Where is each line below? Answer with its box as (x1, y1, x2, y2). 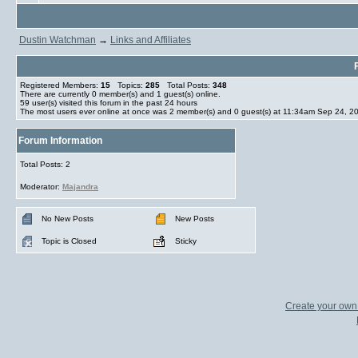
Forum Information (18, 135, 102, 146)
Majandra (62, 182, 98, 191)
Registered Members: (20, 81, 101, 89)
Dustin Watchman (19, 34, 96, 46)
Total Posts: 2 (20, 160, 70, 169)
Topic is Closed (42, 237, 97, 245)
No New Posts (42, 214, 93, 223)
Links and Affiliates (110, 34, 191, 46)
